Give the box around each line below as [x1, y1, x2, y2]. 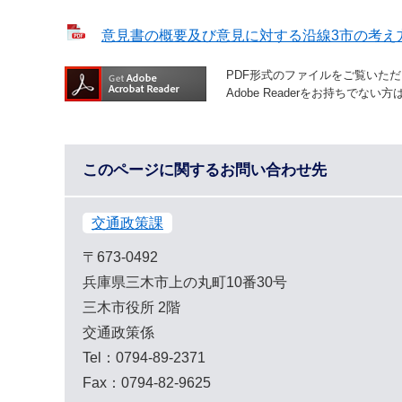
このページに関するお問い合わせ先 [83, 161, 327, 179]
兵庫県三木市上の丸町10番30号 [83, 275, 287, 291]
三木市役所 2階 [83, 300, 180, 316]
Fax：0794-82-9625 [83, 375, 211, 391]
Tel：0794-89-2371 [83, 350, 205, 366]
